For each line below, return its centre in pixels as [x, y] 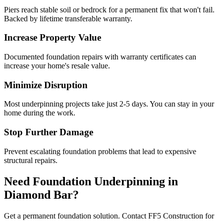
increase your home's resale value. [57, 65]
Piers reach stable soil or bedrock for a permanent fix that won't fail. [109, 9]
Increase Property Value [53, 38]
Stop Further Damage [49, 132]
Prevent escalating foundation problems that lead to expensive [100, 151]
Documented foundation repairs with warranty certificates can [100, 56]
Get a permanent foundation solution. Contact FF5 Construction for [109, 216]
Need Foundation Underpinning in [91, 181]
